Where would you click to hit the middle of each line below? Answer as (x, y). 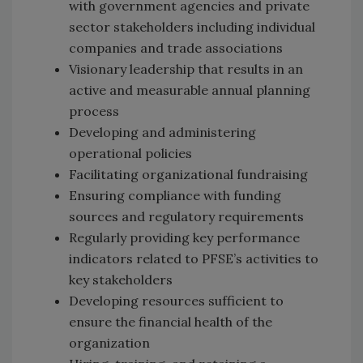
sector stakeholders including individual (192, 26)
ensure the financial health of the (171, 321)
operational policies (130, 153)
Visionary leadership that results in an (186, 68)
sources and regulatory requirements (186, 216)
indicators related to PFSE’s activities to (194, 258)
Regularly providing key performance (184, 237)
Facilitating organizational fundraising (188, 174)
